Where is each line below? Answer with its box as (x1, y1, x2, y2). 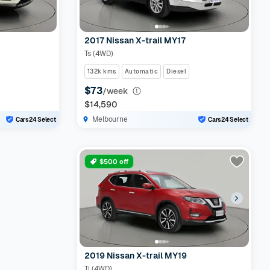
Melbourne (92, 115, 128, 124)
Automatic (124, 68, 159, 75)
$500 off (99, 158, 128, 165)
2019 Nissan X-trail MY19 (84, 251, 187, 260)
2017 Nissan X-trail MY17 (84, 36, 186, 45)
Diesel (166, 68, 187, 75)
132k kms (87, 68, 116, 75)
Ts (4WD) (84, 49, 113, 58)
